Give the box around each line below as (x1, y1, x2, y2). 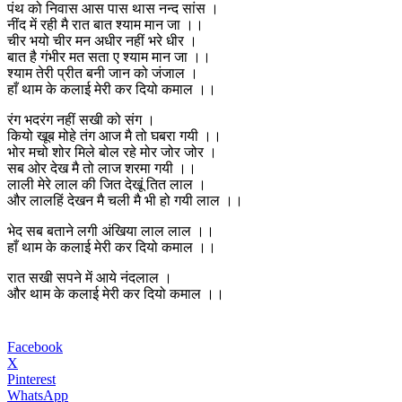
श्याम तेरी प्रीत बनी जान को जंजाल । (7, 66, 198, 82)
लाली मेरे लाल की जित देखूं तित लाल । (7, 177, 206, 193)
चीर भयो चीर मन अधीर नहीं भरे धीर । (7, 33, 197, 49)
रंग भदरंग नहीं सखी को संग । (7, 112, 155, 128)
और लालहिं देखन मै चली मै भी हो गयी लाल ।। (7, 193, 243, 209)
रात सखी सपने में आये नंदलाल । (7, 270, 172, 286)
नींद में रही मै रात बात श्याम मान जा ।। (7, 17, 204, 33)
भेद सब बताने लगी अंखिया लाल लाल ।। (7, 223, 214, 240)
